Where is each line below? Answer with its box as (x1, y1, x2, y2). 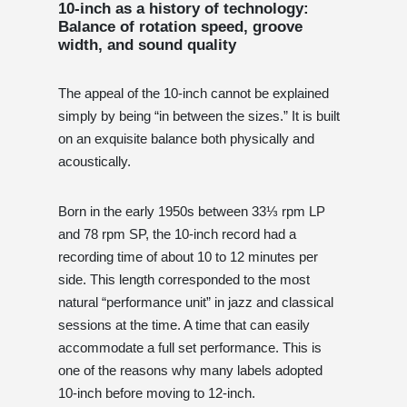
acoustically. (58, 153, 131, 169)
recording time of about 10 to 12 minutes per (58, 248, 318, 264)
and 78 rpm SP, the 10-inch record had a (58, 225, 296, 242)
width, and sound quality (58, 35, 236, 54)
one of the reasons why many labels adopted (58, 362, 323, 378)
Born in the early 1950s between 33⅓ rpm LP (58, 203, 325, 219)
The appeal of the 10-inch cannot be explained (58, 84, 329, 101)
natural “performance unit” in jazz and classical (58, 293, 333, 310)
